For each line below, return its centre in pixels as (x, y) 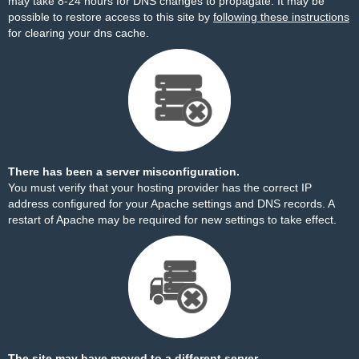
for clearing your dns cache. (79, 33)
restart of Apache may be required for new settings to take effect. (172, 220)
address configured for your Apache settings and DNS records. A (171, 204)
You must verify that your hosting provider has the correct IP (160, 188)
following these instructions (281, 17)
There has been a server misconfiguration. (124, 171)
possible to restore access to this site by (111, 17)
